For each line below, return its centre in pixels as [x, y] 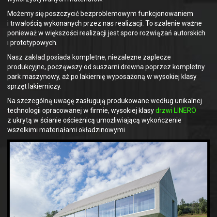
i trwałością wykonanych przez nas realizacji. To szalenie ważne [105, 23]
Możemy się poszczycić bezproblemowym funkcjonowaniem [100, 14]
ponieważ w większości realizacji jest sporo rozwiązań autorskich [106, 33]
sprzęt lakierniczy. [34, 86]
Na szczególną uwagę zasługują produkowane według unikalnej [105, 101]
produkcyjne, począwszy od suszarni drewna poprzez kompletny [106, 67]
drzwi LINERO [176, 111]
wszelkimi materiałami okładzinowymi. [67, 130]
